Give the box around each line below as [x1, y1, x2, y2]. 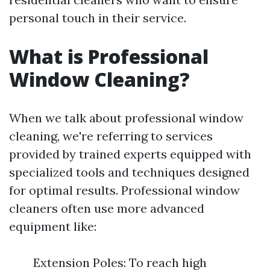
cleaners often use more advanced [9, 201, 204, 216]
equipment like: [9, 219, 96, 234]
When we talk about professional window [9, 110, 243, 125]
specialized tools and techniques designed [9, 165, 250, 180]
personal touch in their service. [9, 10, 186, 25]
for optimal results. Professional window [9, 183, 240, 198]
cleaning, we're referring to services [9, 128, 213, 143]
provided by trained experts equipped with [9, 146, 251, 162]
